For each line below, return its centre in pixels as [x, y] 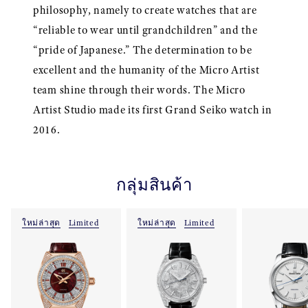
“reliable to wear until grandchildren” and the [145, 30]
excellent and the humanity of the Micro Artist [146, 70]
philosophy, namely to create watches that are [145, 10]
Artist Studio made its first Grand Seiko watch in [153, 110]
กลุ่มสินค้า [154, 185]
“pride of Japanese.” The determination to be [143, 50]
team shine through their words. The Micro [139, 90]
